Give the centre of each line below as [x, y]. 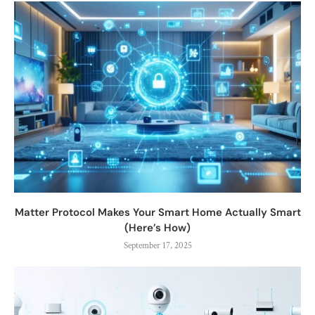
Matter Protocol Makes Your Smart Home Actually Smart [157, 212]
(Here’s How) [157, 227]
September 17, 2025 [157, 245]
